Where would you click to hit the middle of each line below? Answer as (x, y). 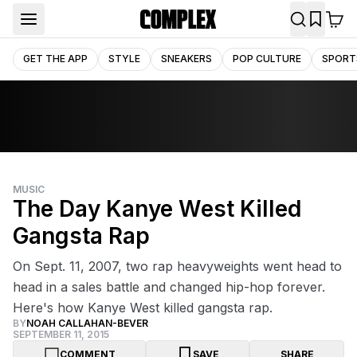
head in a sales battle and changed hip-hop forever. (169, 287)
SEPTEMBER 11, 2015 (61, 334)
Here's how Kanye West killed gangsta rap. (143, 308)
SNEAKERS (186, 58)
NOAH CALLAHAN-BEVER (87, 323)
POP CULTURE (267, 58)
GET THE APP (55, 58)
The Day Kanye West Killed (157, 209)
